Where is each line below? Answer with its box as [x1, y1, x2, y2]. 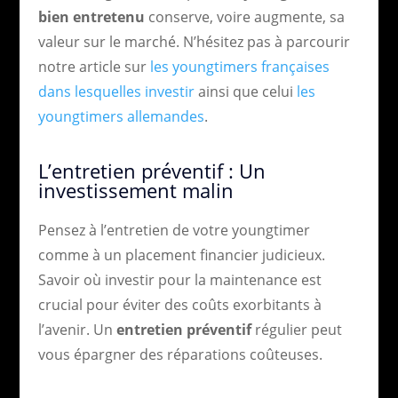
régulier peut [251, 319, 342, 339]
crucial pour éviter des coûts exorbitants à [37, 294, 322, 314]
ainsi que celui [194, 81, 297, 101]
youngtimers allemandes [37, 106, 204, 126]
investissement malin [37, 176, 234, 203]
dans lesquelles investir [37, 81, 195, 101]
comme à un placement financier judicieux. [37, 244, 325, 265]
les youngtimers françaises [149, 56, 330, 76]
